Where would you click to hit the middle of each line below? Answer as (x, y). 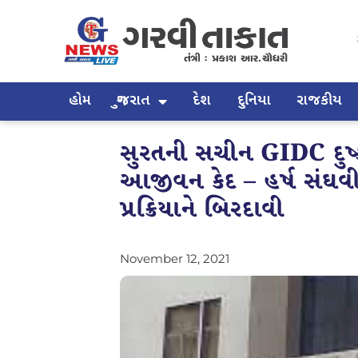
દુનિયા (254, 101)
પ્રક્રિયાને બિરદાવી (202, 210)
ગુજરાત (134, 101)
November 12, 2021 (175, 258)
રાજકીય (319, 101)
